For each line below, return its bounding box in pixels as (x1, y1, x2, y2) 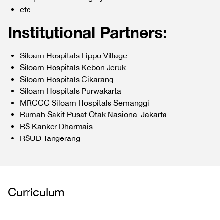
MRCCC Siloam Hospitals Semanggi (20, 98, 149, 107)
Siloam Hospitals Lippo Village (20, 51, 127, 60)
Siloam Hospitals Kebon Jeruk (20, 63, 126, 72)
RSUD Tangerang (20, 134, 80, 142)
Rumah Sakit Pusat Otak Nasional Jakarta (20, 110, 167, 119)
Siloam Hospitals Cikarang (20, 75, 113, 83)
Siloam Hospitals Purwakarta (20, 86, 121, 95)
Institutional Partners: (8, 23, 167, 42)
